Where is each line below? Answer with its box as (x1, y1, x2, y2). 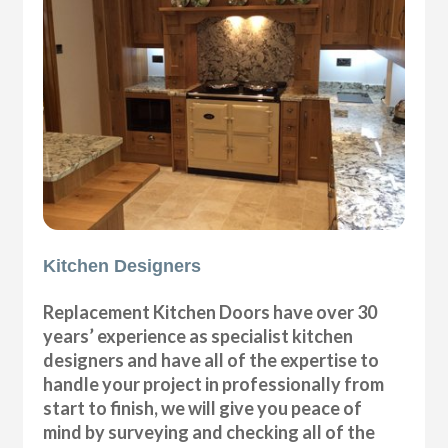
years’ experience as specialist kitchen (43, 325, 354, 348)
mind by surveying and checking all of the (43, 421, 376, 444)
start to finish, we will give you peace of (43, 397, 363, 420)
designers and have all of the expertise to (43, 349, 380, 372)
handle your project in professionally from (43, 373, 385, 396)
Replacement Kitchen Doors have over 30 (43, 301, 378, 324)
